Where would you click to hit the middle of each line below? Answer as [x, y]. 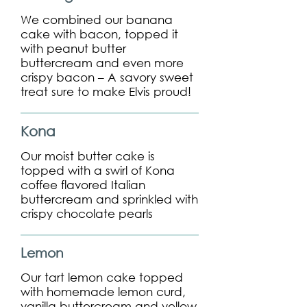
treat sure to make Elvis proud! [106, 91]
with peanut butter [73, 48]
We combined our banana [97, 20]
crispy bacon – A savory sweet [107, 77]
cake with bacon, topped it [99, 34]
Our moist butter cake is [88, 156]
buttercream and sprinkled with [109, 199]
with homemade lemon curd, [103, 292]
